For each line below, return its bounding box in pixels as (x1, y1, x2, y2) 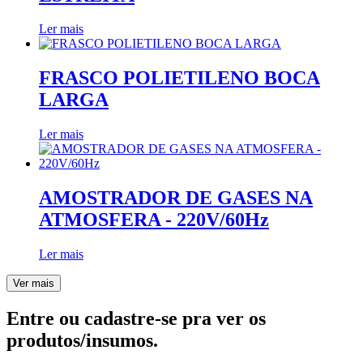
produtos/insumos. (6, 330, 158, 351)
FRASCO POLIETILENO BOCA (39, 67, 320, 89)
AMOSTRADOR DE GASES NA (39, 187, 313, 209)
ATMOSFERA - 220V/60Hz (39, 209, 269, 231)
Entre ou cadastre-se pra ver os (6, 308, 266, 329)
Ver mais (13, 277, 54, 290)
